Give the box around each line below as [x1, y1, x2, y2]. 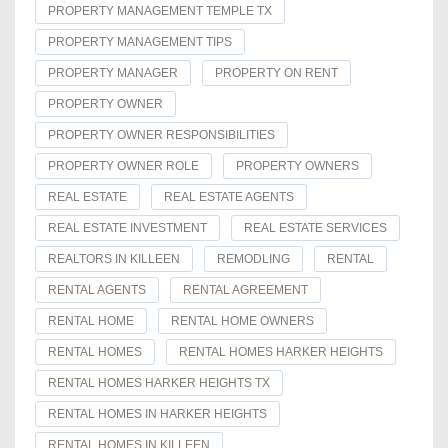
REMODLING [217, 252, 290, 267]
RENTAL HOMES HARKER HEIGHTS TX [48, 376, 270, 391]
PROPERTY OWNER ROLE [48, 159, 199, 174]
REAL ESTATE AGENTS [164, 190, 294, 205]
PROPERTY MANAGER [48, 66, 178, 81]
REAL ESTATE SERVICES [244, 221, 387, 236]
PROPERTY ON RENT [215, 66, 338, 81]
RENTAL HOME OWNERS [171, 314, 314, 329]
